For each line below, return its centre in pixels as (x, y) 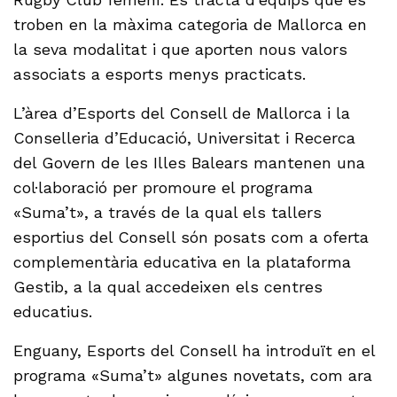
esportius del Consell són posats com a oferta (191, 237)
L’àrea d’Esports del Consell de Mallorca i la (182, 113)
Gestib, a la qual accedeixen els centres (168, 287)
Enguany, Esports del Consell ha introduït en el (195, 351)
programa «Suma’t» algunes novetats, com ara (193, 376)
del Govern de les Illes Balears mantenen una (190, 163)
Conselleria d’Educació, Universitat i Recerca (185, 138)
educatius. (56, 312)
